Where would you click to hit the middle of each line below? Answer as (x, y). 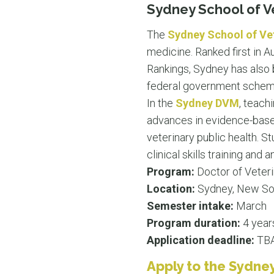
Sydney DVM (207, 103)
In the (161, 103)
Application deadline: (201, 240)
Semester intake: (190, 206)
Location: (172, 189)
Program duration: (195, 223)
